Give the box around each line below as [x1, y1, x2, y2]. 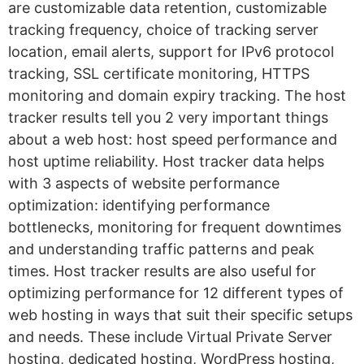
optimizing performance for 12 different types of [8, 284, 344, 302]
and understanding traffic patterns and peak [8, 240, 314, 258]
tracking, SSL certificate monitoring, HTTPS [8, 65, 310, 83]
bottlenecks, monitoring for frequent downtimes [8, 219, 341, 236]
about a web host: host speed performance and [8, 131, 337, 149]
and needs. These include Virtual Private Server [8, 328, 332, 346]
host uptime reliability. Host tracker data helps [8, 153, 324, 171]
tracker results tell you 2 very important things [8, 109, 328, 127]
